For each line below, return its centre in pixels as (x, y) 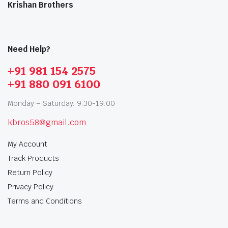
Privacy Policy (31, 187)
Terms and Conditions (45, 201)
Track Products (33, 158)
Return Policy (30, 172)
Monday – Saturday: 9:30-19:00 (62, 103)
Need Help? (29, 49)
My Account (27, 144)
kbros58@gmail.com (47, 122)
